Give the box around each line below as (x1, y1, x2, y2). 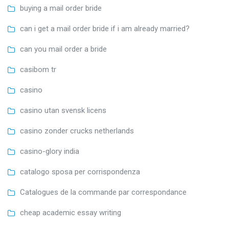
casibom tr (20, 65, 56, 75)
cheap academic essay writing (20, 208, 121, 218)
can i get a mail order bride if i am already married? (20, 24, 190, 34)
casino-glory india (20, 147, 79, 156)
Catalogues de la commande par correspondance (20, 188, 187, 197)
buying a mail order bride (20, 4, 102, 13)
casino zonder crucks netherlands (20, 126, 134, 136)
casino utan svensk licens (20, 106, 106, 116)
